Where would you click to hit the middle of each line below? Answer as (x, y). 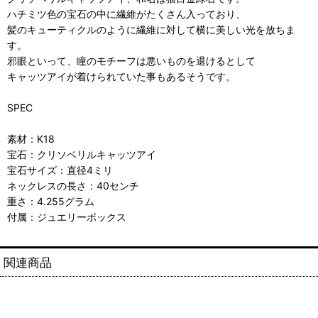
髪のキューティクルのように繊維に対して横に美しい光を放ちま (151, 30)
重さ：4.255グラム (51, 202)
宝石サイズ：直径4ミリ (60, 170)
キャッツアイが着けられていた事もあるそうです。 (121, 77)
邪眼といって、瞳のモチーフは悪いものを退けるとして (131, 61)
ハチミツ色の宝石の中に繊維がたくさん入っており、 (126, 14)
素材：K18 (31, 139)
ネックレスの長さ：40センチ (73, 186)
